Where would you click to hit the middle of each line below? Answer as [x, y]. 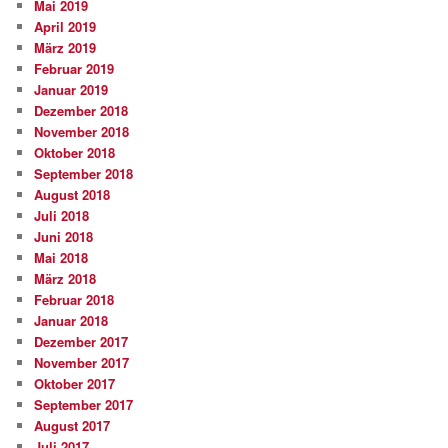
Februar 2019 [74, 68]
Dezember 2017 [81, 341]
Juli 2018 [62, 215]
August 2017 [72, 425]
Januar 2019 [71, 89]
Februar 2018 [74, 299]
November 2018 [82, 131]
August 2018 [72, 194]
